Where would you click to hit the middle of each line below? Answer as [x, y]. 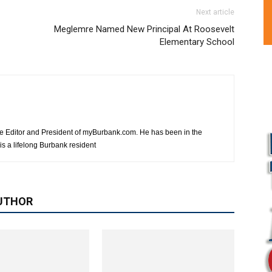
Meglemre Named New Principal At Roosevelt [144, 29]
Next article [215, 12]
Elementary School [197, 42]
